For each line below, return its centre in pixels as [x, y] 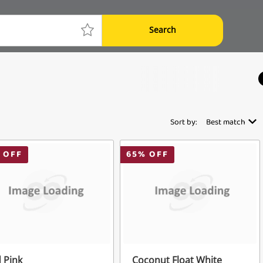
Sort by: [184, 123]
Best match [226, 123]
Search [163, 29]
